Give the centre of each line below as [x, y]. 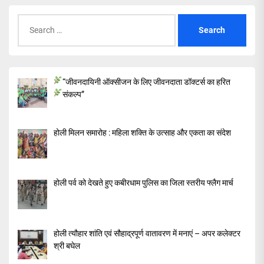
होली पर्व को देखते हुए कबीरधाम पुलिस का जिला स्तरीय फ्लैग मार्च [143, 183]
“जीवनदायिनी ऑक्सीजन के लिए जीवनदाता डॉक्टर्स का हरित [147, 82]
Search [31, 20]
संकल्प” [74, 95]
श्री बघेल [67, 246]
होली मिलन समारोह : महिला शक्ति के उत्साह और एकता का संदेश [142, 132]
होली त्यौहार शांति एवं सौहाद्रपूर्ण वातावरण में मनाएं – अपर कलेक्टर [147, 234]
